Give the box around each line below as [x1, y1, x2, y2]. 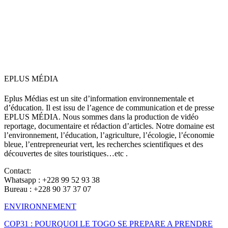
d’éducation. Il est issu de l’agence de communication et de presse [4, 103, 214, 112]
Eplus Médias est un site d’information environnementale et [4, 94, 194, 103]
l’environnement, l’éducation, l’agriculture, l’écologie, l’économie [4, 130, 214, 139]
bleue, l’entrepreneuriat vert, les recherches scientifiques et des [4, 139, 203, 149]
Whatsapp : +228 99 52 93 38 [4, 175, 100, 184]
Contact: [4, 166, 31, 175]
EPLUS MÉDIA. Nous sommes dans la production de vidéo [4, 112, 198, 121]
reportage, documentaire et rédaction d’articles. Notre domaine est [4, 121, 214, 130]
